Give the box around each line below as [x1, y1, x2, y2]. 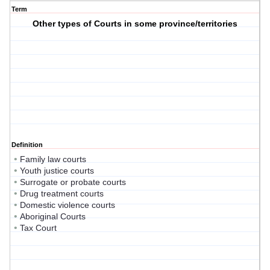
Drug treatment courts [20, 189, 104, 199]
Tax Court [20, 223, 57, 233]
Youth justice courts [20, 166, 94, 176]
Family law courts [20, 154, 86, 165]
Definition [11, 141, 43, 149]
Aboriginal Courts [20, 212, 86, 222]
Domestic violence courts [20, 200, 115, 210]
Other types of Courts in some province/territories [33, 19, 238, 29]
